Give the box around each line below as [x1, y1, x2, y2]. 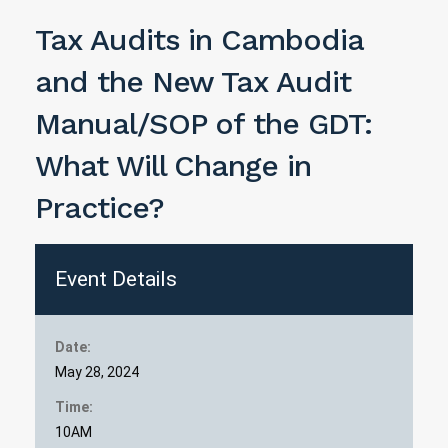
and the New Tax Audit [35, 64, 351, 100]
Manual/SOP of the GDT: [35, 106, 372, 142]
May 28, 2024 [55, 364, 139, 381]
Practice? [35, 190, 164, 226]
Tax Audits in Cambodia [35, 22, 363, 58]
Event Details [55, 267, 177, 292]
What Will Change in [35, 148, 312, 184]
